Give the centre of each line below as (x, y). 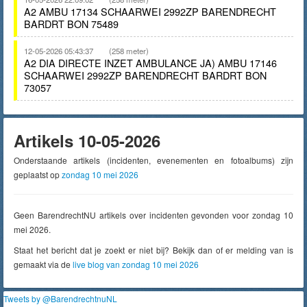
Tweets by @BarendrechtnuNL (60, 298)
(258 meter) (129, 51)
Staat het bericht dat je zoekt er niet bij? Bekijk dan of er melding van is (153, 250)
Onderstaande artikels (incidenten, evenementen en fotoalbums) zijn (153, 160)
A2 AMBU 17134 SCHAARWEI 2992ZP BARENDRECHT (150, 11)
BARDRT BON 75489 (71, 24)
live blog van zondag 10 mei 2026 (136, 264)
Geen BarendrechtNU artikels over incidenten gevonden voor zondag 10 (153, 215)
